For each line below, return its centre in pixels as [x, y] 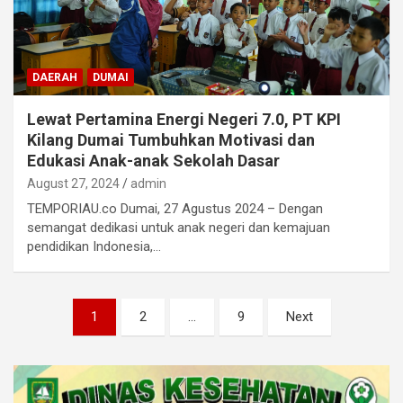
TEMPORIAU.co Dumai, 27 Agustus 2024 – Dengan [175, 208]
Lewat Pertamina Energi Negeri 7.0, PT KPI [184, 119]
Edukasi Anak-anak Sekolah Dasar [153, 160]
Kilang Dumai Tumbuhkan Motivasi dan [171, 139]
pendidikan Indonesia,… [94, 246]
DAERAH [55, 77]
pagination [67, 340]
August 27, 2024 [73, 183]
